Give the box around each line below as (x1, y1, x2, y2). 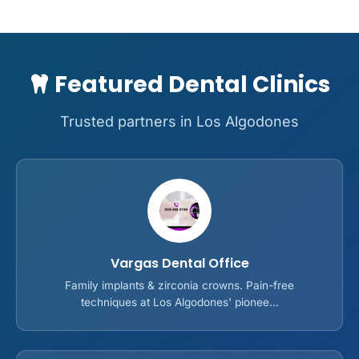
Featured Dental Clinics (49, 68, 330, 100)
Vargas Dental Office (110, 253, 249, 272)
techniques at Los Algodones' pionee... (80, 295, 279, 309)
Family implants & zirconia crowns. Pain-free (65, 278, 294, 292)
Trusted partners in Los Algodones (60, 112, 299, 130)
